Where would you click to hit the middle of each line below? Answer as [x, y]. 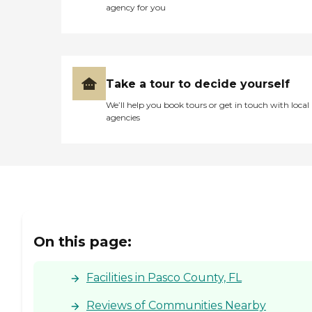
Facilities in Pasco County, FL [164, 277]
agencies [123, 118]
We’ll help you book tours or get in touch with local [208, 105]
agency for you [136, 8]
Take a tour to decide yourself [198, 84]
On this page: [83, 241]
